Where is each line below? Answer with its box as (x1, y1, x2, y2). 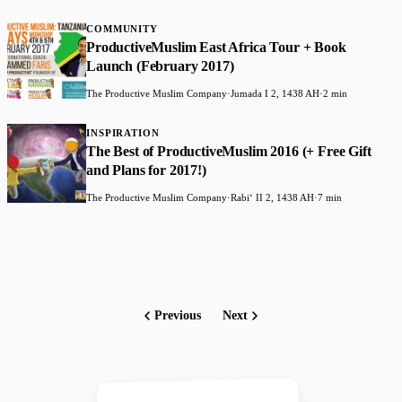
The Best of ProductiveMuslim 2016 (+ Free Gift (86, 144, 371, 160)
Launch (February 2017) (86, 58, 234, 74)
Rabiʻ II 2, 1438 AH (231, 192, 314, 204)
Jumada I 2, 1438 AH (231, 88, 319, 100)
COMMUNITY (86, 23, 158, 35)
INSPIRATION (86, 127, 160, 139)
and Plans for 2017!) (86, 162, 206, 179)
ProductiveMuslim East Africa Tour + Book (86, 39, 346, 56)
